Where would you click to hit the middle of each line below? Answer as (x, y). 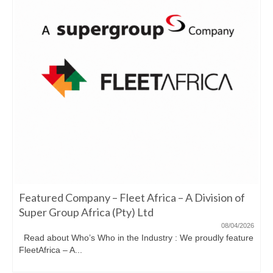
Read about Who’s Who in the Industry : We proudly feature (136, 237)
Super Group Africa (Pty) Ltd (86, 212)
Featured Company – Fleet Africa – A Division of (132, 197)
